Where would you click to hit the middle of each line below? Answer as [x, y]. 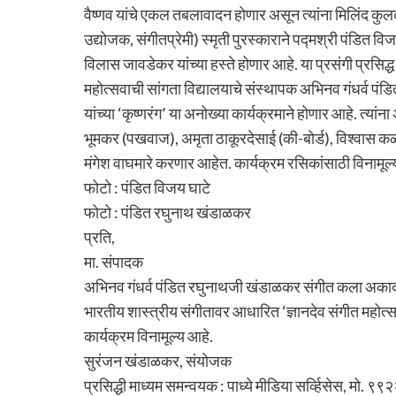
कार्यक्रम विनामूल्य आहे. [148, 336]
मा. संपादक [113, 262]
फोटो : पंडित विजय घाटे [147, 188]
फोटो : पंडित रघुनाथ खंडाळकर [167, 213]
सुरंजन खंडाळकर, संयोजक [157, 361]
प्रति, [99, 237]
